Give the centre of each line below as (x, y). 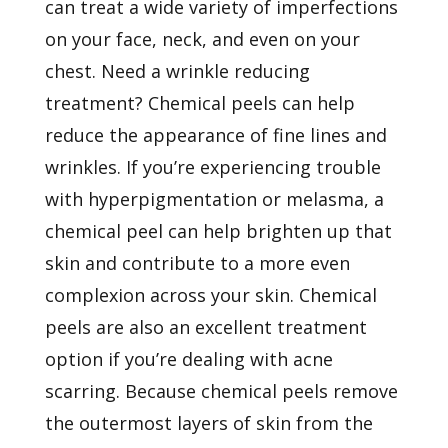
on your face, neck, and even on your (202, 39)
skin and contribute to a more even (197, 263)
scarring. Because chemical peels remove (221, 391)
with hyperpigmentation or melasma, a (214, 199)
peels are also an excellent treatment (205, 327)
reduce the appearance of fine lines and (215, 135)
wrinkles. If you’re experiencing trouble (212, 167)
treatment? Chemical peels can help (199, 103)
